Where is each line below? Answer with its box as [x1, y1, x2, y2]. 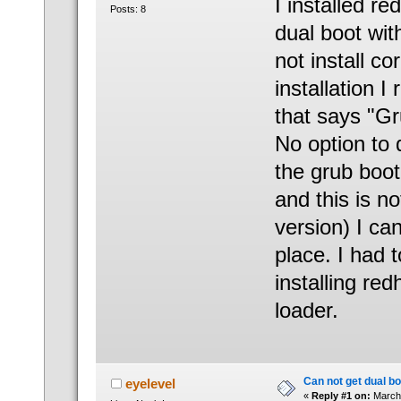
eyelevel [124, 376, 175, 392]
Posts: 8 [109, 4, 146, 15]
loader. [274, 297, 338, 322]
